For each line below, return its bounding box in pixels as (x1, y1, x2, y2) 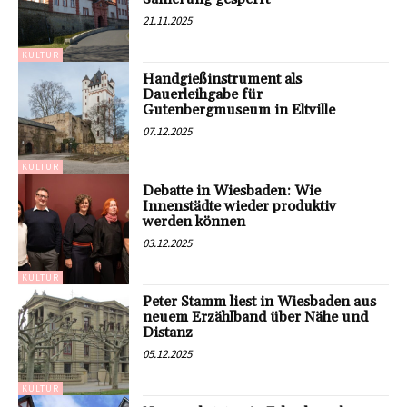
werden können (143, 212, 246, 231)
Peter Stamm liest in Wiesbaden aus (143, 292, 377, 311)
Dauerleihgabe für (143, 85, 263, 104)
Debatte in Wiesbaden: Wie (143, 181, 322, 200)
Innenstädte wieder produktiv (143, 196, 337, 215)
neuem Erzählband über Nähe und (143, 307, 369, 326)
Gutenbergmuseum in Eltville (143, 101, 336, 120)
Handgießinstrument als (143, 70, 303, 89)
